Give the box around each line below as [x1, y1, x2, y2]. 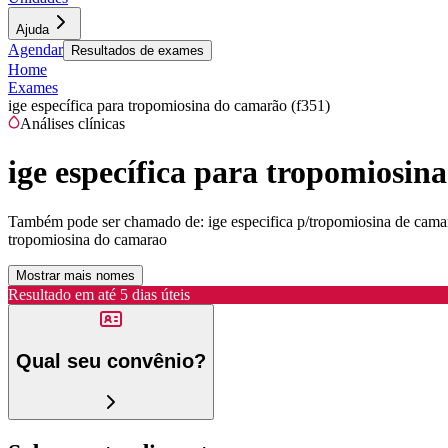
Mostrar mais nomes [16, 267, 135, 283]
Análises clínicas [20, 115, 125, 132]
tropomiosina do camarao [8, 230, 167, 248]
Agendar [8, 41, 63, 58]
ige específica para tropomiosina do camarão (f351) [8, 97, 330, 114]
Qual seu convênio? [16, 350, 206, 373]
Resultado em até [8, 285, 116, 303]
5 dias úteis [120, 285, 190, 303]
